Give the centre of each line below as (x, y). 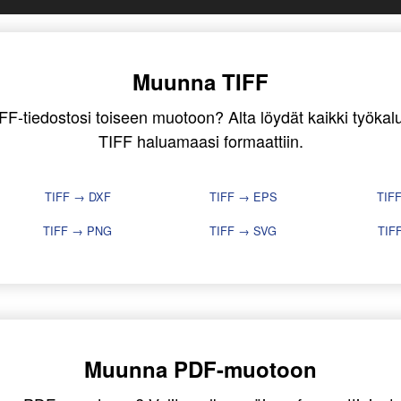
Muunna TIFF (200, 82)
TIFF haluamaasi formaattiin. (200, 141)
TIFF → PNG (77, 231)
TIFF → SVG (243, 231)
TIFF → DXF (77, 197)
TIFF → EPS (243, 197)
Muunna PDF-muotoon (200, 369)
